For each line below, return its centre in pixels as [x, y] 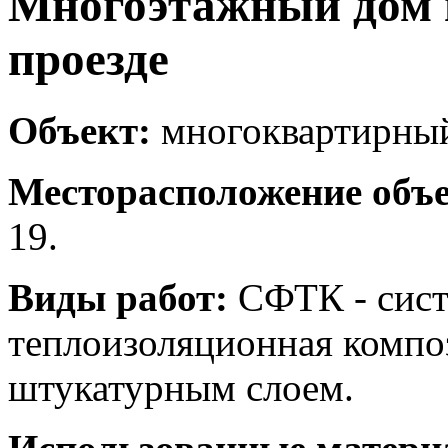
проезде [88, 59]
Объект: [79, 130]
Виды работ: [118, 297]
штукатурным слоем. [181, 387]
